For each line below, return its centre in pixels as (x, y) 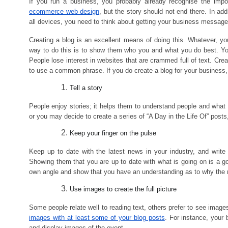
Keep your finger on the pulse (113, 133)
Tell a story (86, 88)
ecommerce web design (64, 12)
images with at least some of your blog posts (97, 217)
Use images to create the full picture (123, 189)
